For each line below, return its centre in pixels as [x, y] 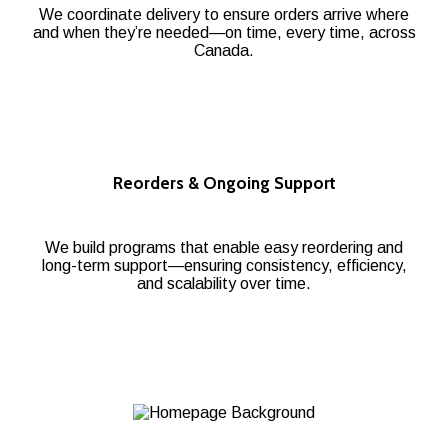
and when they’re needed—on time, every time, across [224, 32]
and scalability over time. [224, 283]
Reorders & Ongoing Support [224, 182]
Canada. [224, 50]
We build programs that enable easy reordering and [224, 247]
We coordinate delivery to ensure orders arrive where [224, 14]
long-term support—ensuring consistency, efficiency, [224, 265]
